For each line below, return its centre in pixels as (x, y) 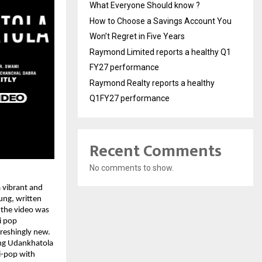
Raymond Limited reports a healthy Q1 (160, 52)
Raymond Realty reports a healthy (152, 83)
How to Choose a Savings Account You (161, 21)
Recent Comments (156, 151)
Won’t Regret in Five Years (137, 36)
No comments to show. (132, 168)
